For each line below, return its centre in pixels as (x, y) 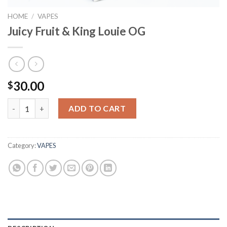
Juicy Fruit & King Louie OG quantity (70, 104)
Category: (22, 146)
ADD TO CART (97, 108)
